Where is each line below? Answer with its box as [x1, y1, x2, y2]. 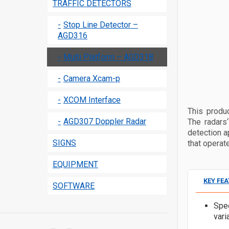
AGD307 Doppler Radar [63, 117, 146, 126]
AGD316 [58, 31, 87, 40]
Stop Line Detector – [63, 20, 138, 30]
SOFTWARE [53, 181, 95, 191]
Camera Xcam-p [63, 74, 120, 83]
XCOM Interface [63, 95, 121, 105]
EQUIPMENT [53, 159, 98, 169]
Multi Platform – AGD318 [63, 52, 153, 62]
